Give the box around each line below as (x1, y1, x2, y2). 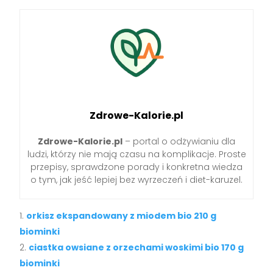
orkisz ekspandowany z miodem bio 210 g (26, 210, 217, 222)
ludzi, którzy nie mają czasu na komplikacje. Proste (27, 148, 246, 161)
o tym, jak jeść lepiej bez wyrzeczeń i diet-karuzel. (30, 174, 243, 186)
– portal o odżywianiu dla (122, 135, 235, 148)
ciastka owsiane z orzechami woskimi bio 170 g (29, 241, 244, 254)
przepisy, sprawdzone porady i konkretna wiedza (30, 161, 243, 174)
